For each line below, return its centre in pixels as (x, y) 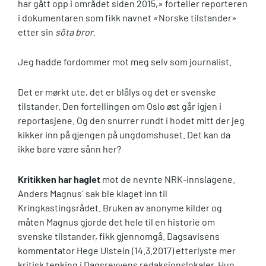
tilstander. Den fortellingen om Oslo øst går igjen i (120, 106)
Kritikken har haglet (59, 179)
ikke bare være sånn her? (69, 149)
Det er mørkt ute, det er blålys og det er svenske (117, 92)
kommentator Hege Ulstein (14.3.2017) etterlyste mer (127, 250)
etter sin (36, 31)
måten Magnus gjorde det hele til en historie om (116, 221)
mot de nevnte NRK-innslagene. (168, 179)
